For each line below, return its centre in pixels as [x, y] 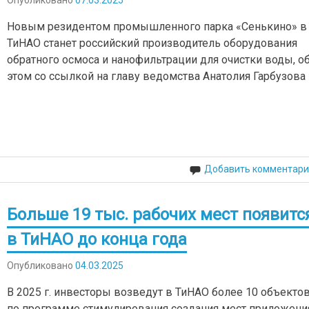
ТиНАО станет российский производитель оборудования [152, 43]
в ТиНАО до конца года [97, 240]
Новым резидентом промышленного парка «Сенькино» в [157, 26]
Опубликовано [41, 266]
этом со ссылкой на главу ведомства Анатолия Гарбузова [157, 76]
